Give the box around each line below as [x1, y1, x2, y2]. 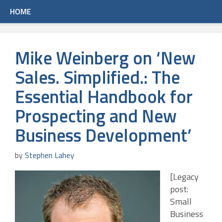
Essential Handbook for [15, 83, 193, 110]
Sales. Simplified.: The [15, 63, 180, 91]
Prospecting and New [15, 102, 177, 129]
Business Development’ [15, 121, 192, 149]
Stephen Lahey [25, 149, 74, 161]
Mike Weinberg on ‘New [15, 44, 196, 71]
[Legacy [170, 170, 199, 183]
